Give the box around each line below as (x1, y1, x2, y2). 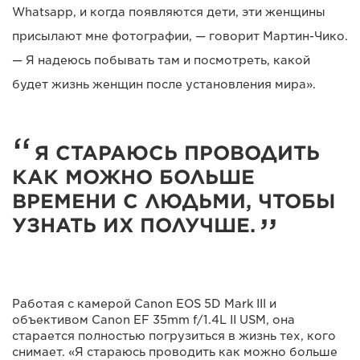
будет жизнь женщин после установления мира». (12, 77, 316, 91)
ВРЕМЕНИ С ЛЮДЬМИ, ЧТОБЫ (12, 189, 336, 213)
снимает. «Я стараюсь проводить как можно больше (12, 345, 337, 358)
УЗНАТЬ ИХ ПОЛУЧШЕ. (12, 213, 256, 237)
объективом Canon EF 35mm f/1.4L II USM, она (12, 313, 295, 326)
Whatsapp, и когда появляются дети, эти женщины (12, 5, 325, 18)
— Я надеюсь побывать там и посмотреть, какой (12, 53, 310, 67)
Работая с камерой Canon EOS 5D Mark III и (12, 297, 276, 310)
